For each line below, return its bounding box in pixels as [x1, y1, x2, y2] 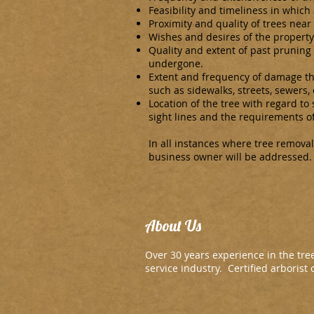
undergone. [149, 57, 203, 70]
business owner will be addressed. [149, 150, 312, 163]
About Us [145, 216, 201, 235]
